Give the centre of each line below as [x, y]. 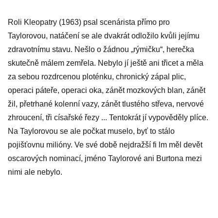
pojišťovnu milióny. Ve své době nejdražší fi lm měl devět [105, 145]
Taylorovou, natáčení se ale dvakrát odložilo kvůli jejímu [104, 36]
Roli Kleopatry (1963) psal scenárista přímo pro [89, 22]
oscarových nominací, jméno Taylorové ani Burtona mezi [105, 158]
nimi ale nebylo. [35, 172]
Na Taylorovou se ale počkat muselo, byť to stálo [91, 131]
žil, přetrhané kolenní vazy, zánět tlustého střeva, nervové [106, 104]
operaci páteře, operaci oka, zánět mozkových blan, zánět [107, 90]
